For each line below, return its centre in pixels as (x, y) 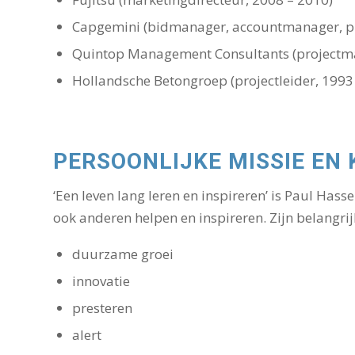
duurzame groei (123, 254)
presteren (102, 307)
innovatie (101, 281)
